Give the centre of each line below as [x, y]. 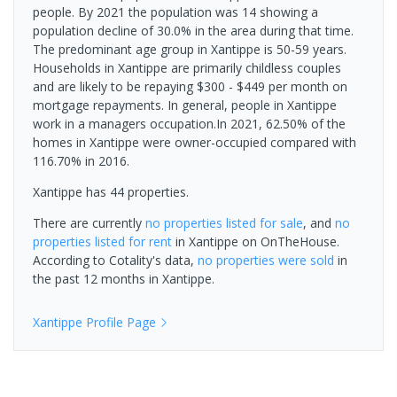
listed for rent [132, 242]
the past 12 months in [97, 279]
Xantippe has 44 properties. [111, 192]
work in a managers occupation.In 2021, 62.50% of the [189, 124]
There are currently [89, 223]
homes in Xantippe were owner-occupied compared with [195, 143]
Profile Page [119, 323]
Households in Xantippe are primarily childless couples [187, 68]
